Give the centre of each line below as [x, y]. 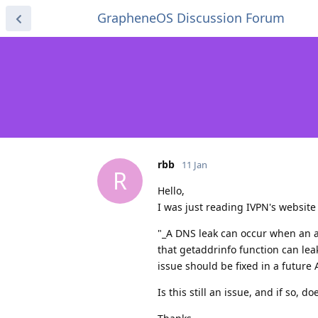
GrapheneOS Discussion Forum [191, 18]
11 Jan [194, 164]
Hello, [171, 190]
